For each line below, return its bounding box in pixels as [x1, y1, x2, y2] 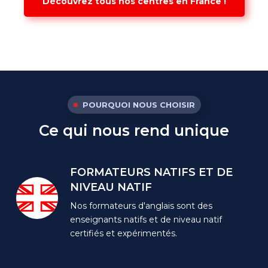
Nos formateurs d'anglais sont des [70, 200, 213, 211]
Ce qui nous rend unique [39, 121, 229, 139]
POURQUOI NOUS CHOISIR [82, 99, 195, 109]
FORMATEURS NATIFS [70, 165, 199, 179]
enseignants [70, 214, 122, 225]
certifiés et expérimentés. [70, 227, 178, 239]
